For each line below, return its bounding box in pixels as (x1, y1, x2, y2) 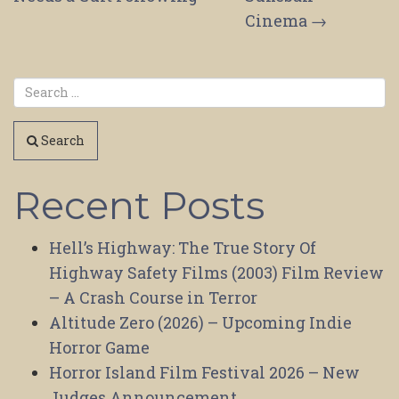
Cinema (245, 9, 311, 31)
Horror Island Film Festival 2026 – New (49, 361, 360, 383)
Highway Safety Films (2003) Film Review (49, 261, 384, 283)
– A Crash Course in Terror (49, 286, 257, 308)
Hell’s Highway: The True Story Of (49, 236, 316, 258)
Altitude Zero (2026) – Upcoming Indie (49, 311, 352, 333)
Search (38, 131, 85, 149)
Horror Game (49, 336, 150, 358)
